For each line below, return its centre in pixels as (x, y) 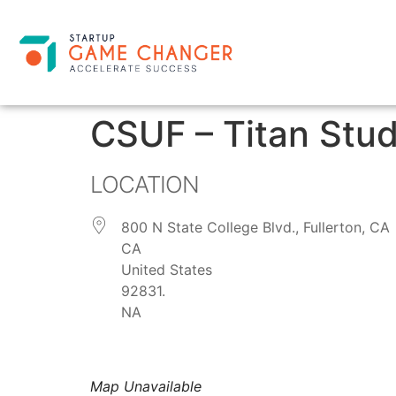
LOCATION (145, 184)
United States (167, 270)
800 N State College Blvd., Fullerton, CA (255, 227)
